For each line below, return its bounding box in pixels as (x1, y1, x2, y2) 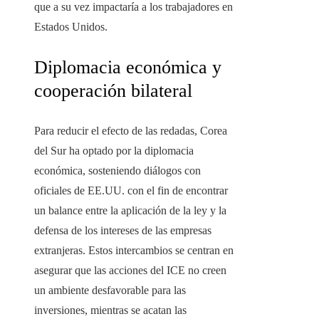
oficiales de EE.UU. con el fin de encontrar (34, 184, 228, 197)
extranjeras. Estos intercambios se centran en (34, 244, 234, 257)
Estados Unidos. (34, 21, 108, 33)
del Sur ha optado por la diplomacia (34, 145, 194, 157)
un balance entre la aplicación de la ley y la (34, 204, 226, 217)
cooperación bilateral (34, 80, 192, 102)
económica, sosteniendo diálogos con (34, 164, 201, 177)
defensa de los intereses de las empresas (34, 224, 211, 237)
